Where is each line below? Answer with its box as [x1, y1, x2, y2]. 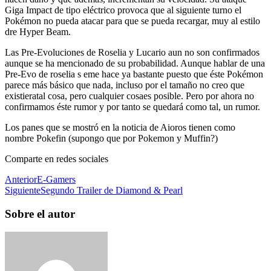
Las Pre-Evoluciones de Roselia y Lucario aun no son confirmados [5, 47, 260, 57]
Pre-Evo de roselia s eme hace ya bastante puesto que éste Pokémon [5, 68, 263, 79]
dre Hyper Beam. [5, 26, 71, 37]
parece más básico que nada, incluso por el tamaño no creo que [5, 79, 244, 90]
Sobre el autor [5, 207, 75, 220]
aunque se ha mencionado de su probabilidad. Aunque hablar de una [5, 57, 265, 68]
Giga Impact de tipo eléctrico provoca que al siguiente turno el [5, 4, 241, 15]
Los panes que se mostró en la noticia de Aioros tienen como [5, 122, 235, 132]
